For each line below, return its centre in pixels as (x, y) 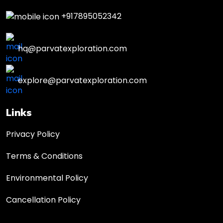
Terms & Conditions (44, 156)
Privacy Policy (33, 134)
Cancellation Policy (43, 200)
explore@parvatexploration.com (82, 80)
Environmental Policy (47, 178)
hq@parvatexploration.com (72, 48)
